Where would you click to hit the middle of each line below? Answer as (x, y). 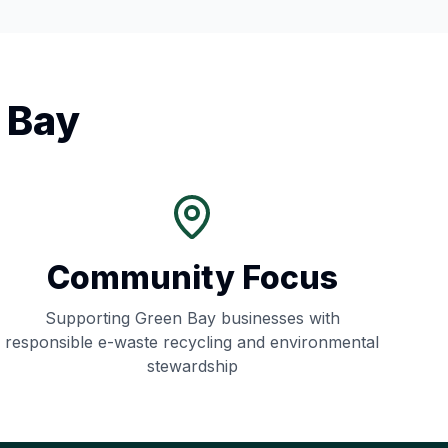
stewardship (192, 366)
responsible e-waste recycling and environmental (192, 342)
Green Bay (175, 318)
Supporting (89, 318)
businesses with (277, 318)
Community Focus (192, 277)
